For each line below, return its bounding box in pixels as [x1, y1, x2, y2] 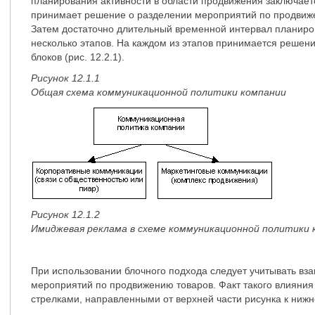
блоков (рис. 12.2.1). [31, 51, 124, 63]
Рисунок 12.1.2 [31, 209, 100, 220]
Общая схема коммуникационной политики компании [31, 86, 286, 98]
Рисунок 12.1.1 [31, 72, 100, 84]
